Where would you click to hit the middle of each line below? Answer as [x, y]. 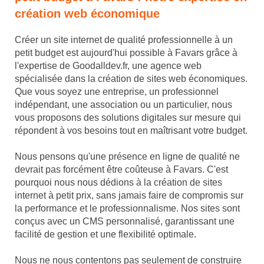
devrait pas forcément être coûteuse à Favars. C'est [121, 169]
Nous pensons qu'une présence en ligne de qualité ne [127, 156]
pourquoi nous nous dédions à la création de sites [118, 182]
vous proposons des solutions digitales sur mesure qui [128, 118]
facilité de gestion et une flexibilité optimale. [105, 234]
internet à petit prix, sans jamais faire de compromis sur [129, 195]
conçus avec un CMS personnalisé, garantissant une [125, 221]
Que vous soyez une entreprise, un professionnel [117, 92]
